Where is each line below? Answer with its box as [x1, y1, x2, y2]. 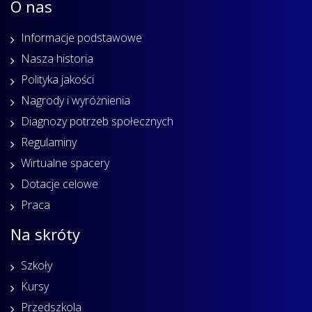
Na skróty [10, 224, 80, 245]
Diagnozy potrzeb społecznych [21, 113, 173, 129]
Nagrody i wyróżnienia [21, 92, 130, 108]
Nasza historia [21, 50, 93, 66]
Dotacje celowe [21, 175, 98, 192]
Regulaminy [21, 134, 77, 150]
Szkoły [21, 258, 52, 274]
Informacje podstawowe [21, 29, 142, 45]
